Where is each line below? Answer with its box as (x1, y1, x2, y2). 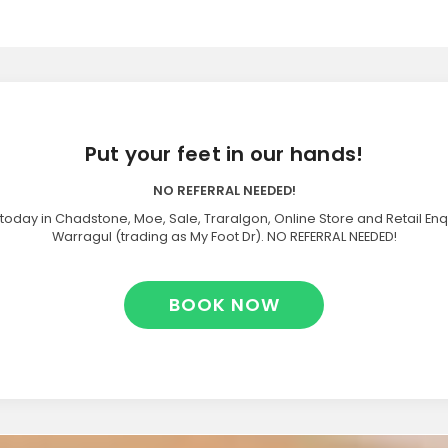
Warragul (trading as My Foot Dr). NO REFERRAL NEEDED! (51, 227, 397, 245)
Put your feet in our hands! (84, 139, 364, 168)
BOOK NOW (168, 291, 280, 317)
